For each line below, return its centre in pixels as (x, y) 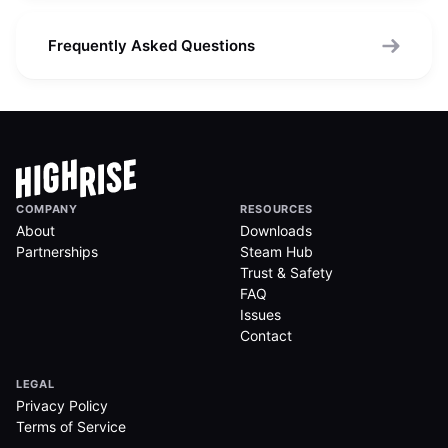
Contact (266, 335)
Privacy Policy (62, 405)
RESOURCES (276, 209)
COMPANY (47, 209)
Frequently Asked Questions (151, 45)
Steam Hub (276, 251)
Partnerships (57, 251)
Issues (260, 314)
